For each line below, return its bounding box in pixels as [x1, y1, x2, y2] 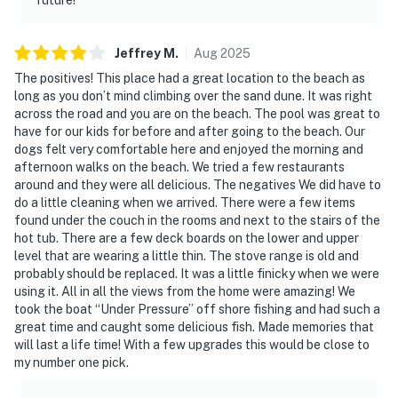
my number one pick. [14, 354, 129, 370]
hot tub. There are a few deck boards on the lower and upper [14, 230, 359, 245]
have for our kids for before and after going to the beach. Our [14, 123, 365, 139]
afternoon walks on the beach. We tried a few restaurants [14, 159, 345, 174]
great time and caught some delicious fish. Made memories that [14, 319, 374, 334]
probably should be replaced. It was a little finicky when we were [14, 266, 379, 281]
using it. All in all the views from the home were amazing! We [14, 283, 355, 298]
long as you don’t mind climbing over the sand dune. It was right [14, 88, 372, 103]
